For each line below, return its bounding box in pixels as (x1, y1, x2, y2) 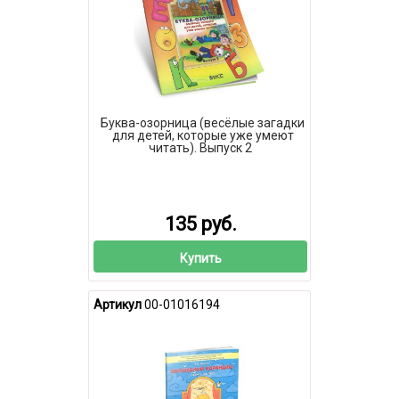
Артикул (94, 297, 142, 312)
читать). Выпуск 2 (149, 140, 252, 155)
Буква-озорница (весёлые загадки (101, 115, 305, 130)
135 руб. (164, 213, 237, 236)
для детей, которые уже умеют (111, 127, 294, 142)
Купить (179, 250, 222, 265)
